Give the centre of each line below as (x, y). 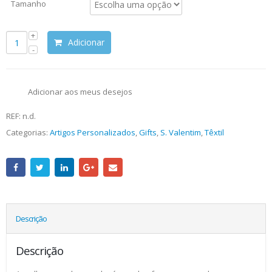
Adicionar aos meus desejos (80, 91)
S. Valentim (181, 132)
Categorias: (28, 132)
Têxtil (214, 132)
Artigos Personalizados (93, 132)
